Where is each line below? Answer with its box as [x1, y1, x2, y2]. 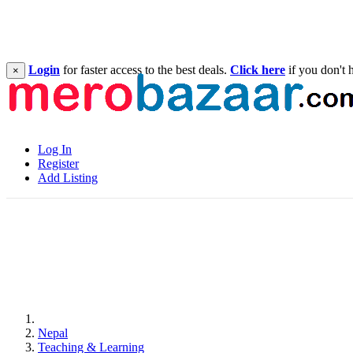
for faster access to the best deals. [60, 63, 230, 76]
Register [38, 157, 79, 170]
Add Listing [38, 171, 98, 184]
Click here [230, 63, 285, 76]
